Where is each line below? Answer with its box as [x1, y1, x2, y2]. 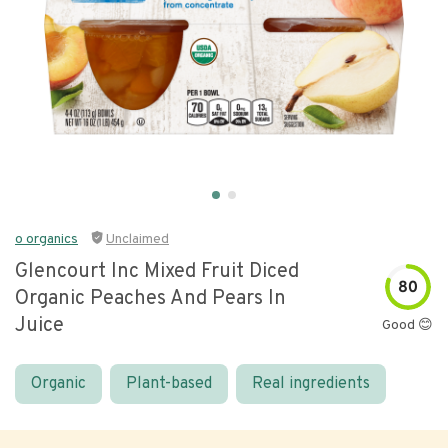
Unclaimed [106, 231, 169, 248]
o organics [15, 231, 78, 248]
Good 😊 [382, 316, 433, 334]
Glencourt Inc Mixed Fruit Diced [15, 259, 299, 285]
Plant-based [126, 374, 212, 394]
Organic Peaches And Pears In [15, 286, 286, 312]
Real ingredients [252, 374, 370, 394]
